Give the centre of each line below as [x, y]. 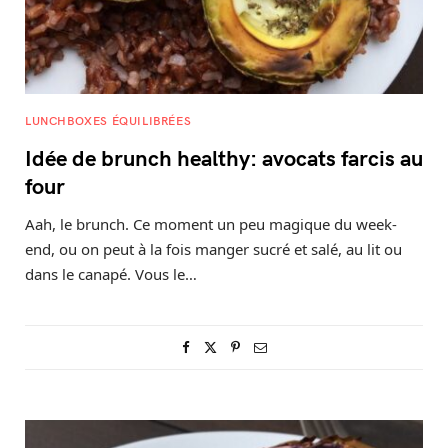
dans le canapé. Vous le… [111, 273]
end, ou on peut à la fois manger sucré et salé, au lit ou [213, 248]
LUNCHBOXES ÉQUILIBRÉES [108, 119]
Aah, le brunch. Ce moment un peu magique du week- [211, 223]
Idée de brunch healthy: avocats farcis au [224, 156]
